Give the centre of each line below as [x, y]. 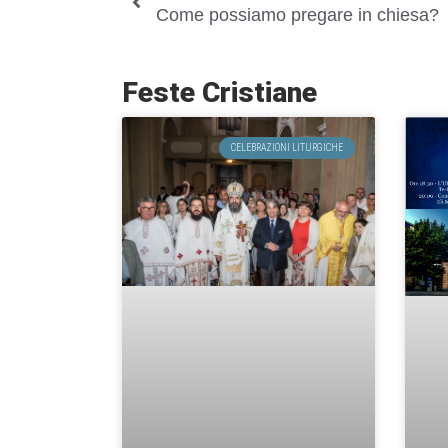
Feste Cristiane [219, 93]
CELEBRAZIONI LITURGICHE [286, 148]
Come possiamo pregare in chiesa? [297, 15]
